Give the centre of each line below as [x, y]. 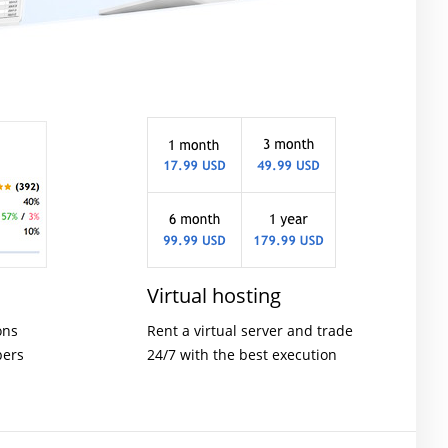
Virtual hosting [213, 295]
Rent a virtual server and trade [249, 330]
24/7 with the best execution [241, 354]
